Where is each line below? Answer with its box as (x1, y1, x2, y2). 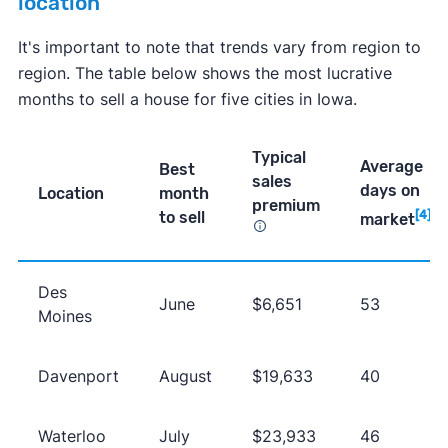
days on (359, 180, 420, 200)
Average (359, 156, 423, 176)
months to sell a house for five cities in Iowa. (17, 88, 357, 109)
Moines (37, 305, 92, 326)
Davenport (37, 365, 119, 386)
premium (251, 195, 320, 215)
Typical (251, 147, 306, 167)
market (359, 210, 415, 230)
